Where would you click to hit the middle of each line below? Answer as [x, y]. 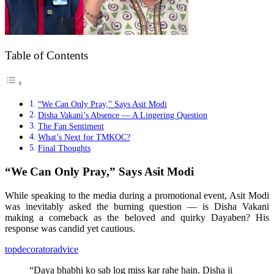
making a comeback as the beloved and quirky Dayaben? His [137, 217]
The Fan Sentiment [71, 126]
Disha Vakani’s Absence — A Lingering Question [122, 115]
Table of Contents [46, 55]
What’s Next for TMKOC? [84, 137]
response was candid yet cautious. [70, 228]
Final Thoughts [64, 148]
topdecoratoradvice [42, 249]
